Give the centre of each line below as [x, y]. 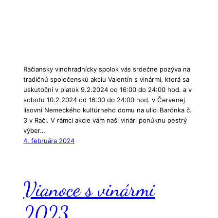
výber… [34, 130]
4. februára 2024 [49, 140]
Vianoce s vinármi [89, 189]
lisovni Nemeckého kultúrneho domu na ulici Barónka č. [108, 110]
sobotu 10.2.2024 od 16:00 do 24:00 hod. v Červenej [104, 100]
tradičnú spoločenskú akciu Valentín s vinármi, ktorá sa [106, 79]
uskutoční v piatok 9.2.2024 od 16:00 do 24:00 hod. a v [108, 89]
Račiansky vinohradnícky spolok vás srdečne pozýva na [107, 69]
